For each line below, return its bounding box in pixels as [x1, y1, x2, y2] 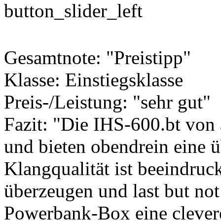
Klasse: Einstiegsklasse [4, 69, 183, 91]
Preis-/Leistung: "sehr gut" [4, 91, 211, 113]
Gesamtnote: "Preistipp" [4, 47, 191, 69]
